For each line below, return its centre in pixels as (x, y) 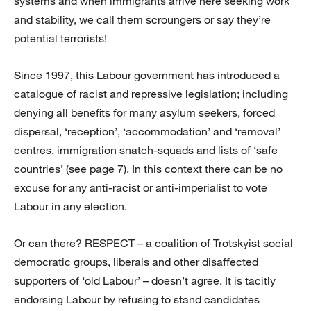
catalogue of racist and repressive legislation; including (151, 94)
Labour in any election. (70, 207)
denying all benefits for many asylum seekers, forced (144, 113)
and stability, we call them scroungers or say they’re (142, 20)
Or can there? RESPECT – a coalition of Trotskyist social (153, 243)
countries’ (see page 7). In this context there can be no (148, 169)
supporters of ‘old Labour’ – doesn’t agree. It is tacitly (145, 281)
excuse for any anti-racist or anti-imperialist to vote (141, 188)
